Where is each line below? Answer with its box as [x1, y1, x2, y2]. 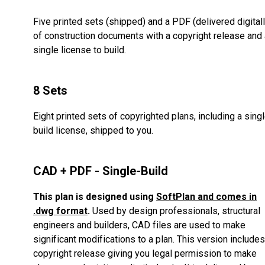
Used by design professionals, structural [90, 205, 260, 217]
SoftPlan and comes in [156, 191, 257, 203]
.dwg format [33, 205, 88, 217]
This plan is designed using [33, 191, 156, 203]
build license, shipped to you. [33, 125, 153, 137]
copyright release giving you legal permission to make [33, 248, 257, 260]
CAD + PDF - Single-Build [33, 164, 168, 179]
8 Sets [33, 83, 67, 98]
